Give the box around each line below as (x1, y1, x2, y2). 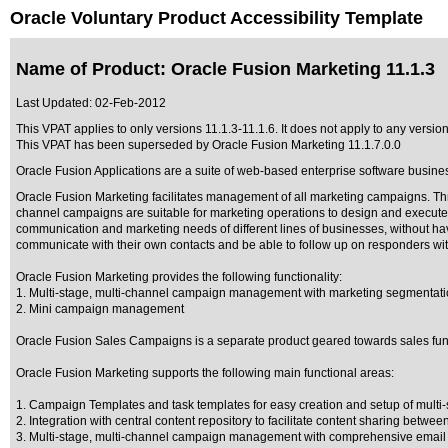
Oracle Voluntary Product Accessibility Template (10, 8, 423, 28)
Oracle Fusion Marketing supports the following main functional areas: (16, 366, 394, 380)
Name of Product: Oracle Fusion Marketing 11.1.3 (16, 59, 435, 79)
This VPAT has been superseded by (16, 138, 212, 152)
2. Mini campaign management (16, 302, 184, 316)
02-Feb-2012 (95, 96, 166, 110)
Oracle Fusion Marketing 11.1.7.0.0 (212, 138, 401, 152)
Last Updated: (16, 96, 92, 110)
